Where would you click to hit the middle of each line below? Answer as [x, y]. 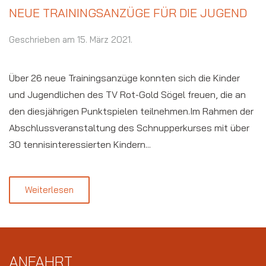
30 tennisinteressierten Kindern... [80, 144]
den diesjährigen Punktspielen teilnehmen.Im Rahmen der [131, 111]
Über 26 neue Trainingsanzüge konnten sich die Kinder [124, 77]
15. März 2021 [104, 39]
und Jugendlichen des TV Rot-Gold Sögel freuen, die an [127, 94]
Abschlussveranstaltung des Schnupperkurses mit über [129, 127]
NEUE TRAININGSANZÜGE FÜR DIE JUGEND [128, 12]
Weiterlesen [49, 189]
